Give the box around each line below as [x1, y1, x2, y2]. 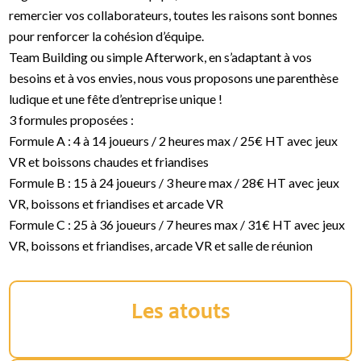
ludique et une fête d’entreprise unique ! [9, 91, 223, 107]
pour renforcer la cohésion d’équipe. [9, 28, 205, 44]
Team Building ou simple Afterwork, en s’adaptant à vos [9, 49, 313, 65]
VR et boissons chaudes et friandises [9, 154, 210, 170]
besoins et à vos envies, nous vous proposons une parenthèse [9, 70, 339, 86]
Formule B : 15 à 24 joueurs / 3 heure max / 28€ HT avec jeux [9, 175, 340, 191]
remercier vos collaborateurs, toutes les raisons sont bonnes [9, 7, 338, 23]
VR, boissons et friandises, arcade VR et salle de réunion [9, 238, 313, 254]
